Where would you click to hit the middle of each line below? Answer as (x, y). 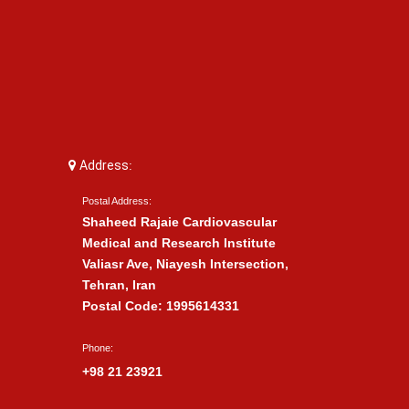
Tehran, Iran (119, 285)
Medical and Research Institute (179, 243)
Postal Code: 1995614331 (161, 306)
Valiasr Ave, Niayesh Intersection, (185, 264)
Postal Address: (117, 201)
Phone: (98, 348)
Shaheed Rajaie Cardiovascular (179, 222)
